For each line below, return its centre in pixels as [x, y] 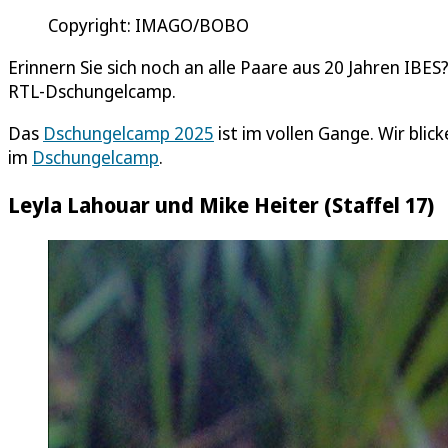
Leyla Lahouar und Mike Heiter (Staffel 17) [221, 204]
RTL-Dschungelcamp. [92, 90]
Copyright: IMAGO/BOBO [148, 24]
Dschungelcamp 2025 [128, 132]
